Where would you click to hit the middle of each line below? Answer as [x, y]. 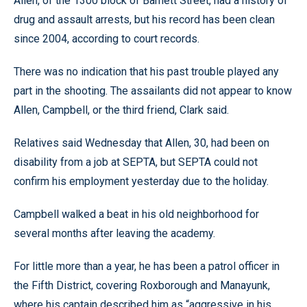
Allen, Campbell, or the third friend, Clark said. [121, 110]
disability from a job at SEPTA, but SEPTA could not [136, 162]
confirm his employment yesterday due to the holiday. [141, 181]
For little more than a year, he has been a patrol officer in [147, 266]
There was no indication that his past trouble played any [146, 72]
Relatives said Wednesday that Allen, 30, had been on [142, 143]
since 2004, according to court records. [107, 39]
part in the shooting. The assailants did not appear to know [153, 91]
